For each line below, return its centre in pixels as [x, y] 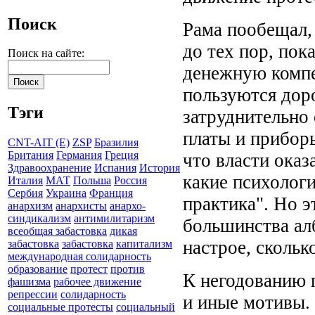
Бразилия [116, 143]
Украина [66, 193]
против [128, 269]
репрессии [33, 295]
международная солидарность [79, 257]
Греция [122, 155]
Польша [92, 181]
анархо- [128, 206]
